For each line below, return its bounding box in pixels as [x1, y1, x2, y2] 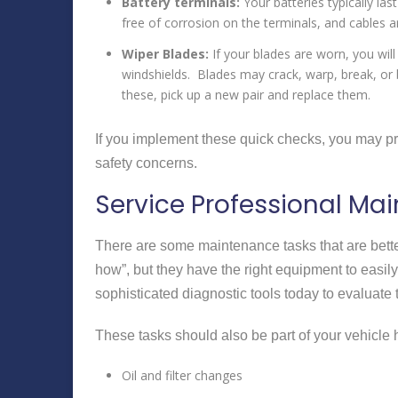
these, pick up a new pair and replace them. [122, 85, 370, 103]
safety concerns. [95, 155, 197, 171]
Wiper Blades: [122, 44, 209, 62]
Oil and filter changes [122, 366, 243, 384]
